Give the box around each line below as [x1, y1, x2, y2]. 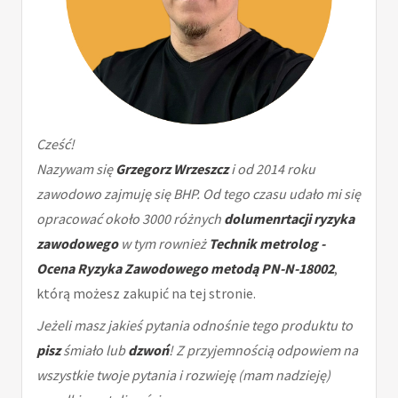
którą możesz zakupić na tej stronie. [36, 284, 256, 303]
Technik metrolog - [209, 235, 325, 253]
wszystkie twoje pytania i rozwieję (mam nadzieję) [36, 366, 330, 385]
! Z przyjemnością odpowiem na [169, 341, 358, 360]
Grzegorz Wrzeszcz [115, 160, 228, 179]
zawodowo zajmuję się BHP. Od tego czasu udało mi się [36, 185, 361, 203]
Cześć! [36, 135, 75, 154]
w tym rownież [118, 235, 209, 253]
